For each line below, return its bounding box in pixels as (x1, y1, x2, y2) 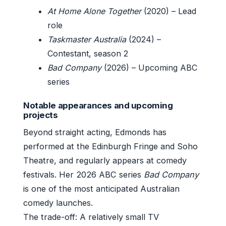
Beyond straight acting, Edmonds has (23, 127, 166, 137)
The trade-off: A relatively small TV (23, 211, 159, 222)
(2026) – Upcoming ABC (101, 62, 197, 73)
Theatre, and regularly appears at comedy (23, 155, 187, 165)
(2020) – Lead (141, 6, 196, 16)
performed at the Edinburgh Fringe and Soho (23, 141, 198, 151)
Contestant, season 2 (47, 48, 128, 59)
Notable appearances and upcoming (23, 100, 173, 110)
